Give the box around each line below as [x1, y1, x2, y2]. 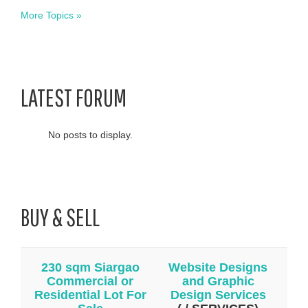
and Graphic [181, 274, 254, 288]
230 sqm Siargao [41, 260, 140, 274]
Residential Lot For [34, 287, 146, 302]
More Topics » [21, 9, 82, 21]
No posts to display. [48, 129, 133, 140]
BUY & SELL [21, 202, 100, 231]
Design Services [170, 287, 266, 302]
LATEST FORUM [21, 82, 126, 111]
